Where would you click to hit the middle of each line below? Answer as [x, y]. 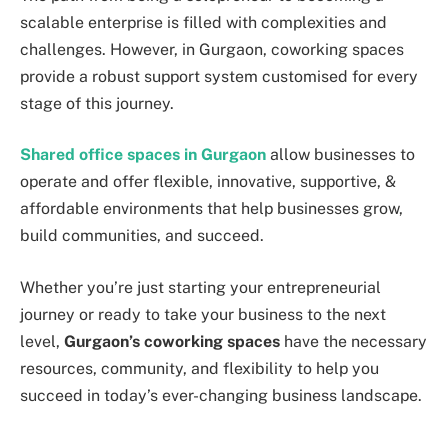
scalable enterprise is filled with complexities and [203, 22]
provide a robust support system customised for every [219, 76]
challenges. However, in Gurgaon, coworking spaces [212, 49]
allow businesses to [340, 155]
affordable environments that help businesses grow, [211, 209]
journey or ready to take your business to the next [203, 314]
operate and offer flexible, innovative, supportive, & [208, 182]
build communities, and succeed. [144, 236]
